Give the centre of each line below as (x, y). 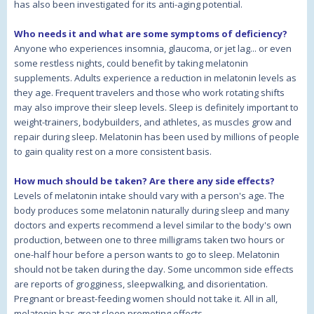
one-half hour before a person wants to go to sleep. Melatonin (147, 255)
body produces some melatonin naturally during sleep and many (152, 211)
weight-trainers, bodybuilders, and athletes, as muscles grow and (153, 122)
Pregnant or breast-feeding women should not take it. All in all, (146, 299)
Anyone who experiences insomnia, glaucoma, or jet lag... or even (153, 49)
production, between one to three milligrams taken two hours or (149, 240)
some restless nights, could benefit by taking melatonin (131, 63)
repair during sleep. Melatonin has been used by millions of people (157, 137)
